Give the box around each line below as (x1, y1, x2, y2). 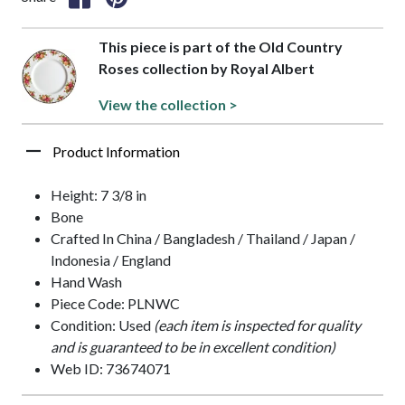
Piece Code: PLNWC (51, 295, 180, 313)
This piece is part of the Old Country (99, 38, 344, 56)
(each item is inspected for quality (154, 316, 361, 334)
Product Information (52, 143, 180, 161)
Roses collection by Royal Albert (99, 60, 316, 78)
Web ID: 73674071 (51, 360, 171, 378)
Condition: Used (51, 316, 154, 334)
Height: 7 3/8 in (51, 186, 146, 204)
